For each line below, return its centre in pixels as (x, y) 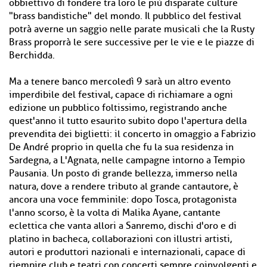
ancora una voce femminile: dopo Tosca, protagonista (123, 200)
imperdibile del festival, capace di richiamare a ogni (121, 95)
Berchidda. (32, 55)
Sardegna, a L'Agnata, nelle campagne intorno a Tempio (127, 160)
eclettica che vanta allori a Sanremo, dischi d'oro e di (123, 226)
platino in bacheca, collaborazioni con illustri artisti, (120, 239)
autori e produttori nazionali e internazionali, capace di (127, 252)
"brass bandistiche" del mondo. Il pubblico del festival (125, 16)
